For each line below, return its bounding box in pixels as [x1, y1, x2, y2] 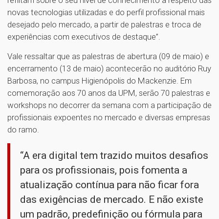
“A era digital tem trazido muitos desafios [20, 149, 208, 161]
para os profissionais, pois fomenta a [20, 164, 187, 176]
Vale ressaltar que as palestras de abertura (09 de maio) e [7, 51, 209, 61]
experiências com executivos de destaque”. [7, 31, 160, 42]
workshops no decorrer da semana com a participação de [7, 100, 212, 110]
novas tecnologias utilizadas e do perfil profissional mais [7, 7, 205, 17]
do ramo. [7, 124, 41, 134]
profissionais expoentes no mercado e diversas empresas [7, 112, 210, 122]
